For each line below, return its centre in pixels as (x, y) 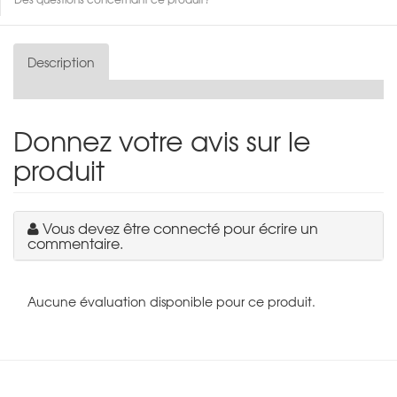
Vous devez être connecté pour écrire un (180, 227)
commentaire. (75, 242)
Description (61, 62)
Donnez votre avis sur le (162, 140)
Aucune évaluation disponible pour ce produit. (171, 301)
